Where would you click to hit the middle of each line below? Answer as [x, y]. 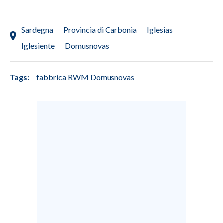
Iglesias [160, 29]
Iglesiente [38, 45]
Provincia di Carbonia [100, 29]
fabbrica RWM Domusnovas [85, 77]
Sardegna [37, 29]
